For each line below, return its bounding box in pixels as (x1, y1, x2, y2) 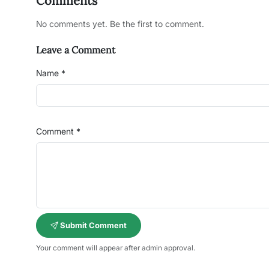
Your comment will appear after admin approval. (36, 243, 195, 252)
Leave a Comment (36, 44, 115, 56)
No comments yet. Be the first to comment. (36, 19, 204, 29)
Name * (36, 68, 65, 78)
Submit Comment (58, 220, 127, 230)
